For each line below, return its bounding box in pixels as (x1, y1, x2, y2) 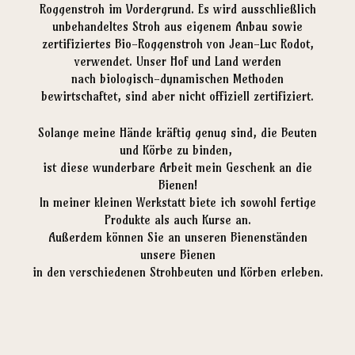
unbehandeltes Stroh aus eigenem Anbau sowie (52, 19, 303, 35)
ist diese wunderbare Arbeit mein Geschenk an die (43, 160, 312, 176)
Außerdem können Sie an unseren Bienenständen (48, 230, 307, 246)
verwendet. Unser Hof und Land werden (74, 54, 281, 70)
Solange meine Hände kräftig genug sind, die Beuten (38, 125, 317, 141)
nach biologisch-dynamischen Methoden (71, 71, 284, 87)
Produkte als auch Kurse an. (104, 212, 251, 228)
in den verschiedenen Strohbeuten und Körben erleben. (32, 265, 323, 281)
